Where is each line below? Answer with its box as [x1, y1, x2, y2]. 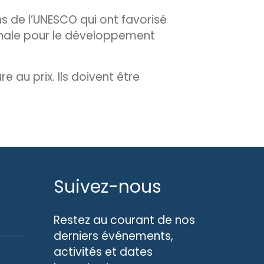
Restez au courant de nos [54, 212, 195, 228]
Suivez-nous [54, 174, 161, 199]
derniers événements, [54, 228, 173, 244]
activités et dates [54, 244, 153, 260]
